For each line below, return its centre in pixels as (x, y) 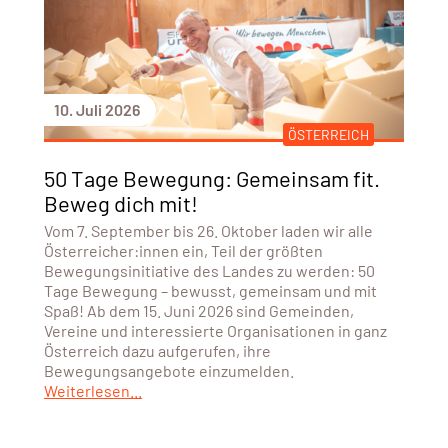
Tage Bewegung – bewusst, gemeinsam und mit (210, 290)
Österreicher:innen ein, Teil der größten (183, 250)
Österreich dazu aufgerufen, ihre (157, 350)
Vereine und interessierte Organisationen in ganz (215, 330)
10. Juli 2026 (96, 109)
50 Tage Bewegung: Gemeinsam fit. (211, 177)
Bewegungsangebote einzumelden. (168, 370)
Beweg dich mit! (120, 202)
